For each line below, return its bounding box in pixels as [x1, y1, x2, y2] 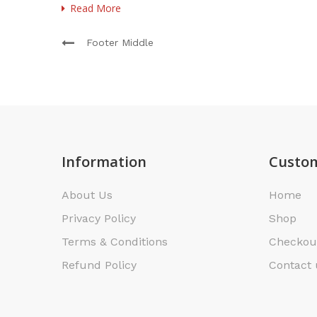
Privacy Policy [62, 212, 136, 225]
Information [62, 152, 146, 171]
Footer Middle [86, 37, 154, 48]
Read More [70, 1, 121, 15]
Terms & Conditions [62, 235, 168, 248]
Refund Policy [62, 258, 137, 272]
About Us [62, 188, 113, 202]
